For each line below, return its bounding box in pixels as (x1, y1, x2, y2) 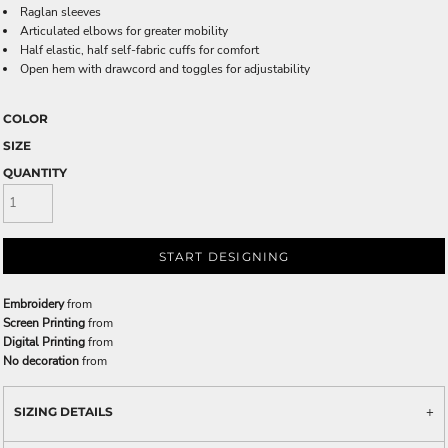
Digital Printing (3, 333, 85, 350)
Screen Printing (3, 314, 85, 331)
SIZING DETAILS (14, 403, 113, 419)
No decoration (3, 352, 79, 369)
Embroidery (3, 295, 64, 312)
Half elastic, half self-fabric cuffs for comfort (20, 42, 259, 58)
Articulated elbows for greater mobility (20, 23, 228, 39)
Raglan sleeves (20, 4, 101, 20)
